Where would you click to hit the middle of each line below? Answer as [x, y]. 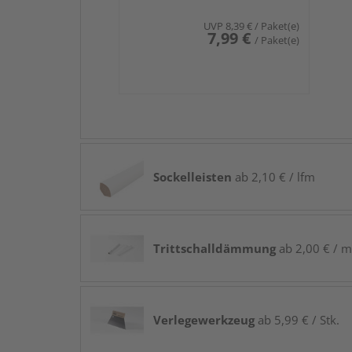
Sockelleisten [192, 177]
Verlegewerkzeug [204, 320]
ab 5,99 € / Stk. [297, 320]
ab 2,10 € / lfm [273, 177]
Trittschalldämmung [214, 249]
